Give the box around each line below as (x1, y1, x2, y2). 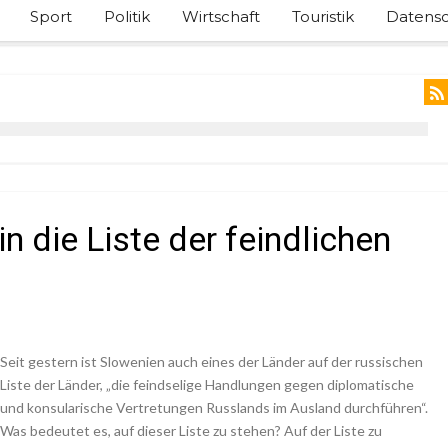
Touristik (292, 7, 354, 26)
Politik (104, 7, 150, 26)
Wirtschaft (182, 7, 260, 26)
